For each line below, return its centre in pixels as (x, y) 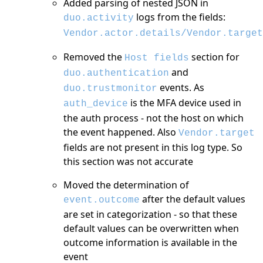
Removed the (94, 57)
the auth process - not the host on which (154, 118)
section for (214, 57)
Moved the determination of (126, 185)
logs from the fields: (180, 17)
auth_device (96, 104)
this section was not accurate (128, 161)
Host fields (157, 58)
